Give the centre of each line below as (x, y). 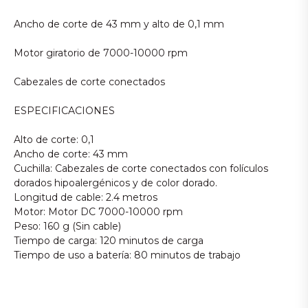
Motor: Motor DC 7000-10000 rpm (98, 212)
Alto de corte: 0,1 (54, 140)
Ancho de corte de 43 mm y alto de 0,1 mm (119, 24)
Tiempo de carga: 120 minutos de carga (109, 241)
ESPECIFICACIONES (64, 111)
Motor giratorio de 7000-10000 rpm (101, 53)
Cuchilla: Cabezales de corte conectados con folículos (141, 168)
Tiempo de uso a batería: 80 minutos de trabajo (127, 255)
